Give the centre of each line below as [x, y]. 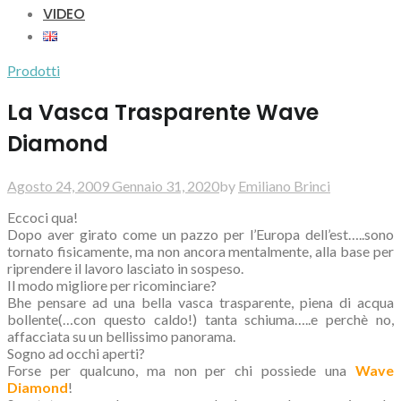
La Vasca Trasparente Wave [163, 112]
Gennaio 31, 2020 [166, 185]
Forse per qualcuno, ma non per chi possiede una [181, 370]
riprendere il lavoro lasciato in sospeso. [125, 268]
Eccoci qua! [43, 217]
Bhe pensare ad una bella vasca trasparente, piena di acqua [200, 302]
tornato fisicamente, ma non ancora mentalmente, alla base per [200, 251]
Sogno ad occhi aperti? [76, 353]
